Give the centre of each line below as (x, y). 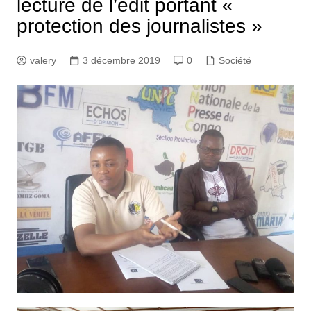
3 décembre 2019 (121, 60)
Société (235, 60)
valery (43, 60)
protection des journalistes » (139, 26)
